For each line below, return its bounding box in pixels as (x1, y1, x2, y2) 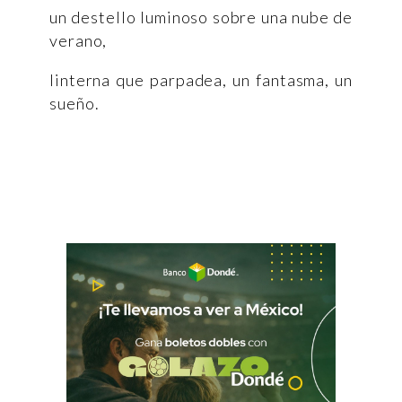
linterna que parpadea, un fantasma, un (49, 70, 353, 90)
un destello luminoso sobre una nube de (49, 7, 353, 27)
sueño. (49, 93, 100, 113)
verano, (49, 31, 108, 50)
